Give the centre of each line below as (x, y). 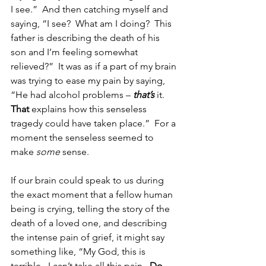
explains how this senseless (89, 109)
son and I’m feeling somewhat (75, 52)
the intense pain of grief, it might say (89, 237)
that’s (144, 94)
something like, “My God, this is (79, 251)
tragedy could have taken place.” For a (94, 123)
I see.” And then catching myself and (91, 9)
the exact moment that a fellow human (93, 194)
